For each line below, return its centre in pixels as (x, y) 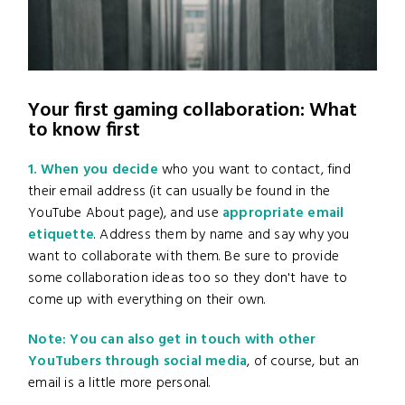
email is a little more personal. (120, 383)
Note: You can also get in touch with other (172, 339)
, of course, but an (303, 361)
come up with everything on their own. (147, 300)
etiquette (61, 235)
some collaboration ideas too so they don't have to (188, 278)
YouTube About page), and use (126, 213)
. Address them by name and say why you (222, 235)
